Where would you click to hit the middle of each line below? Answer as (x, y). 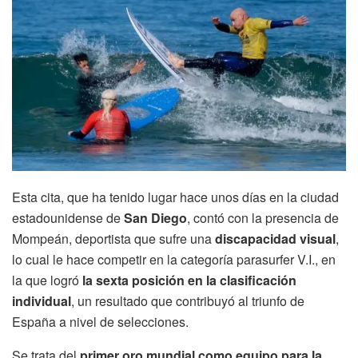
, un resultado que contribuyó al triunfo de (188, 301)
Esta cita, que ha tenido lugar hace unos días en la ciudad (175, 197)
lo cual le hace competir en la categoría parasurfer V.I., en (174, 260)
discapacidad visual (275, 239)
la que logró (47, 280)
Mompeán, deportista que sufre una (113, 239)
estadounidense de (68, 218)
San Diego (155, 218)
